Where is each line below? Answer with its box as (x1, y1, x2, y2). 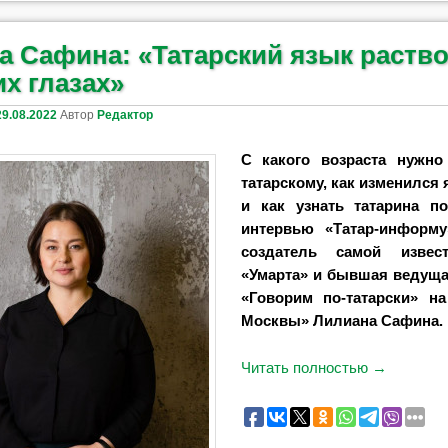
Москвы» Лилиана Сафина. (240, 311, 443, 329)
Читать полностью (240, 359, 372, 377)
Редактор (97, 107, 154, 122)
